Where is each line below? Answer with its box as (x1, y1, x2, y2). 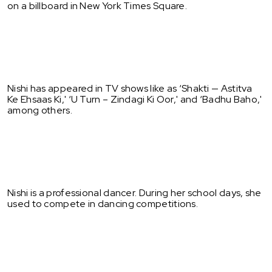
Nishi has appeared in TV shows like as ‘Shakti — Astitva (7, 81, 253, 95)
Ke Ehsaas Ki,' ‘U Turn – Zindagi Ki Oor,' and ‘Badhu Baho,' (7, 92, 262, 106)
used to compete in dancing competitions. (7, 197, 198, 210)
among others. (7, 103, 72, 117)
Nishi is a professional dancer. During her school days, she (7, 186, 262, 199)
